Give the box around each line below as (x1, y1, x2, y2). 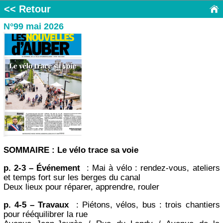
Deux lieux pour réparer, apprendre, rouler (3, 182, 159, 192)
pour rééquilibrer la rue (3, 210, 88, 220)
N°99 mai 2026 (3, 21, 64, 31)
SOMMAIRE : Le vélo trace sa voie (3, 145, 138, 155)
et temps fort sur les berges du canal (3, 173, 140, 183)
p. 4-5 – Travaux (3, 200, 73, 210)
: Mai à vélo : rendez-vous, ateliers (83, 163, 220, 173)
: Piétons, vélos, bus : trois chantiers (72, 200, 220, 210)
